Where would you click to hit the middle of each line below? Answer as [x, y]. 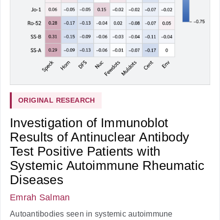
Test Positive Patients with [85, 151]
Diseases [37, 179]
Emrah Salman [40, 197]
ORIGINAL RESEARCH [57, 100]
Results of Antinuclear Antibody [100, 137]
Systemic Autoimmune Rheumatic [107, 165]
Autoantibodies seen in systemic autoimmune [91, 214]
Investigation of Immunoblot [89, 123]
